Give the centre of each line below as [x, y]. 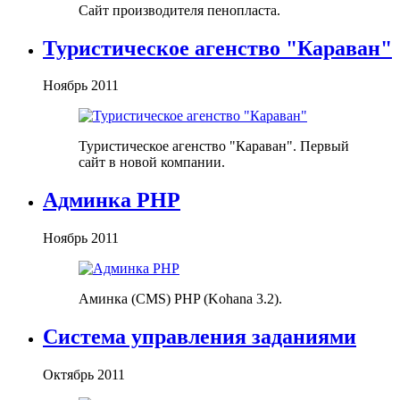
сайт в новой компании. [152, 162]
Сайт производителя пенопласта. [179, 10]
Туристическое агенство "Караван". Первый [214, 146]
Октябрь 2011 [84, 375]
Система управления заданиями [200, 337]
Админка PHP [112, 200]
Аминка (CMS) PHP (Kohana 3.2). [180, 299]
